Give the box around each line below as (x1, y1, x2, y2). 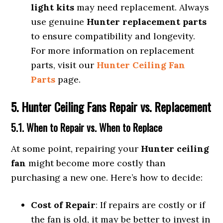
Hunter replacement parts (87, 16, 207, 27)
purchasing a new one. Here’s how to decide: (11, 172, 203, 183)
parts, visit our (31, 59, 97, 71)
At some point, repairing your (11, 143, 141, 154)
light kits (31, 1, 75, 13)
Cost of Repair (31, 199, 96, 211)
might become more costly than (26, 157, 166, 169)
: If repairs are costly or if (96, 199, 206, 211)
